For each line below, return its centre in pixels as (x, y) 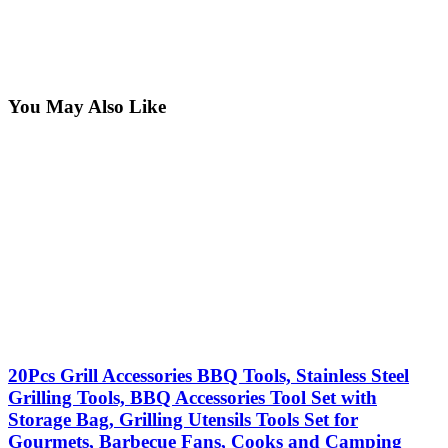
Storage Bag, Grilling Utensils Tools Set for (183, 419)
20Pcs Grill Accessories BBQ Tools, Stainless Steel (208, 375)
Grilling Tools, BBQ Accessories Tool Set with (192, 397)
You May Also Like (87, 107)
